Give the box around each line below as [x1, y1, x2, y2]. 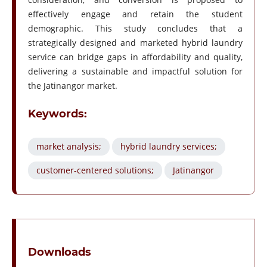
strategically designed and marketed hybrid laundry [27, 37, 243, 49]
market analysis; [36, 141, 101, 153]
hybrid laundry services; [120, 141, 217, 153]
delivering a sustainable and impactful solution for [27, 66, 243, 77]
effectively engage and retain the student [27, 8, 243, 20]
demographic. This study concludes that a [27, 23, 243, 35]
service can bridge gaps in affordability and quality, [27, 51, 243, 63]
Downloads [27, 245, 91, 259]
